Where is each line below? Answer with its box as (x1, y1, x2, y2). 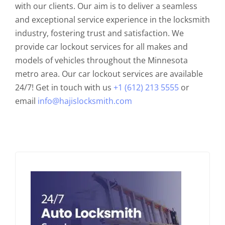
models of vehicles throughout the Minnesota (15, 54, 188, 66)
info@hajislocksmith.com (38, 95, 132, 106)
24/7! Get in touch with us (15, 81, 114, 93)
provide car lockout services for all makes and (15, 41, 188, 52)
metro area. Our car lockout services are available (15, 68, 203, 79)
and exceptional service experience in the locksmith (15, 14, 210, 25)
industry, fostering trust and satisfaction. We (15, 27, 184, 39)
